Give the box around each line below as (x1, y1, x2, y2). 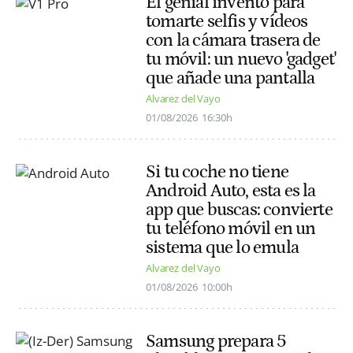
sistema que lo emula (146, 237, 299, 258)
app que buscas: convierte (146, 199, 333, 221)
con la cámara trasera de (146, 29, 321, 50)
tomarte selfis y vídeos (146, 10, 308, 32)
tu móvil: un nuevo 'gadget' (146, 48, 336, 69)
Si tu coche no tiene (146, 162, 288, 183)
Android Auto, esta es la (146, 180, 316, 202)
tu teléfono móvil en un (146, 218, 316, 240)
